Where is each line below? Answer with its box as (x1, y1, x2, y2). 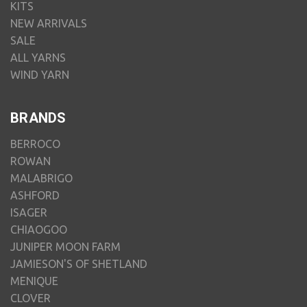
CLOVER (10, 292, 51, 305)
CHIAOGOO (10, 223, 67, 236)
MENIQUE (10, 275, 58, 288)
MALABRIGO (10, 172, 73, 185)
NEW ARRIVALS (10, 17, 87, 30)
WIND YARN (10, 69, 69, 82)
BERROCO (10, 138, 60, 151)
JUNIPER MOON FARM (10, 241, 121, 254)
